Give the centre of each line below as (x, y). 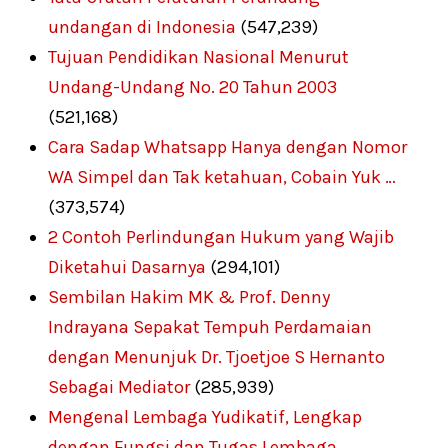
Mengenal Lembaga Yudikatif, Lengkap (205, 417)
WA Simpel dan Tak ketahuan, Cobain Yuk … (222, 177)
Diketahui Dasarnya (127, 267)
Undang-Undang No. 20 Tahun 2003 (193, 87)
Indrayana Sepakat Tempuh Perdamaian (210, 327)
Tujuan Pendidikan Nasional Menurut (199, 57)
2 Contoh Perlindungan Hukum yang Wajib (221, 237)
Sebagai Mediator (119, 387)
